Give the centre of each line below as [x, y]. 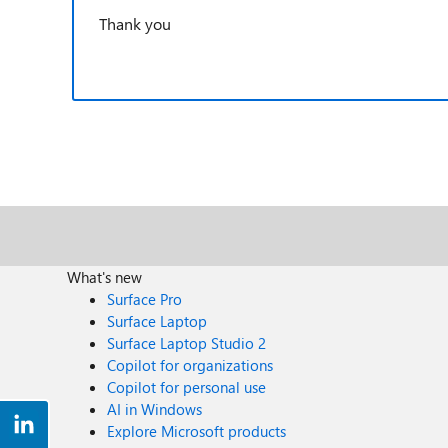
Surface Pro [145, 299]
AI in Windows [155, 409]
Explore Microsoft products [197, 431]
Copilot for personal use [187, 387]
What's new [105, 277]
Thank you [135, 23]
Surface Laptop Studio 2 [187, 343]
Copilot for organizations [190, 365]
